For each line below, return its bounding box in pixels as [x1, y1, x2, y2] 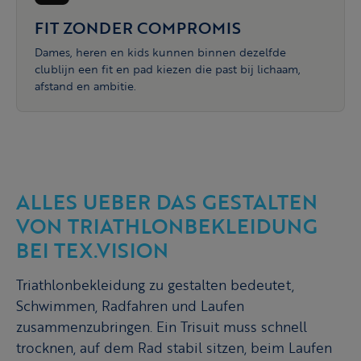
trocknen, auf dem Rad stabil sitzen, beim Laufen [16, 338, 332, 359]
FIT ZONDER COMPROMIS [34, 15, 241, 39]
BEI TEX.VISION [16, 234, 168, 266]
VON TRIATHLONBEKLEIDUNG [16, 210, 317, 242]
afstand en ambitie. [34, 77, 136, 94]
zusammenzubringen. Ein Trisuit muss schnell [16, 317, 307, 338]
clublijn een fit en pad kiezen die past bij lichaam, [34, 60, 301, 77]
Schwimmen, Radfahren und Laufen [16, 296, 244, 317]
